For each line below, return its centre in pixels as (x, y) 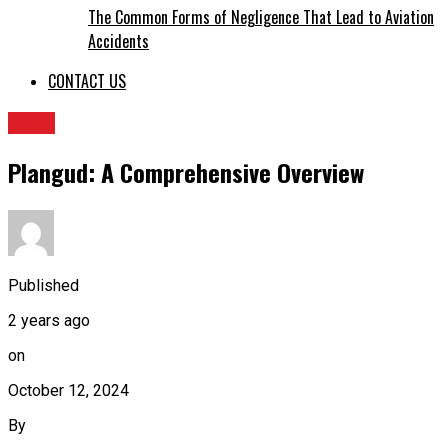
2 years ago (49, 320)
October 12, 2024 (68, 390)
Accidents (118, 41)
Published (43, 285)
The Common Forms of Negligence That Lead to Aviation (261, 17)
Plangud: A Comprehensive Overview (186, 172)
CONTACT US (87, 81)
